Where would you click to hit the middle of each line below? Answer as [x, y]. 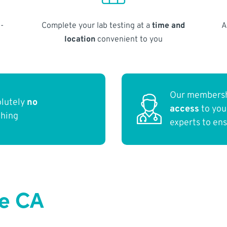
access [185, 109]
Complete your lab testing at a [97, 26]
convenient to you [129, 39]
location [80, 39]
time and [169, 26]
